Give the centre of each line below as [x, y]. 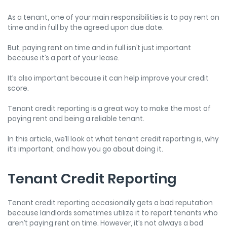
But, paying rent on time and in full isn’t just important [99, 48]
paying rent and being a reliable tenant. [78, 119]
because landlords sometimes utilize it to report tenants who [113, 213]
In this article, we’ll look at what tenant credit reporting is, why [113, 139]
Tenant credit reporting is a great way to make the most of [109, 108]
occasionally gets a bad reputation [152, 203]
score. [19, 88]
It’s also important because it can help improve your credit [108, 78]
